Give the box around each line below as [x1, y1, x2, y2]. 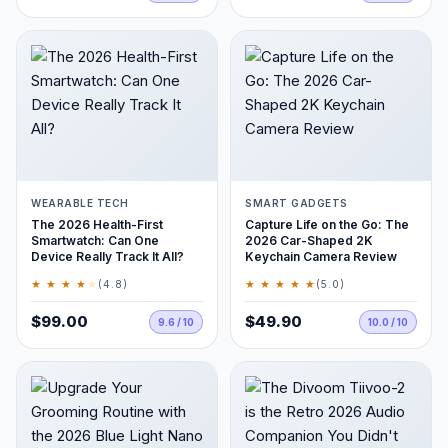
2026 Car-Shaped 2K [245, 233, 373, 248]
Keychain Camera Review [245, 249, 397, 264]
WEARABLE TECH [31, 197, 129, 209]
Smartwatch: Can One [31, 233, 159, 248]
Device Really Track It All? [31, 249, 184, 264]
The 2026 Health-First [31, 217, 163, 232]
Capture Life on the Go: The [245, 217, 409, 232]
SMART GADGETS [245, 197, 348, 209]
